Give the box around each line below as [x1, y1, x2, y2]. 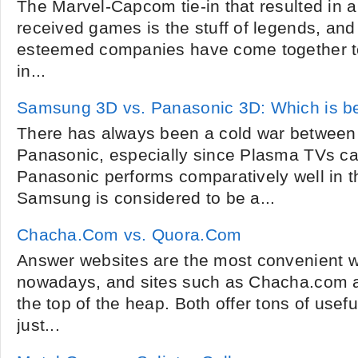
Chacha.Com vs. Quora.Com [17, 225, 242, 245]
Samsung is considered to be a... [17, 189, 276, 208]
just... [17, 316, 60, 335]
